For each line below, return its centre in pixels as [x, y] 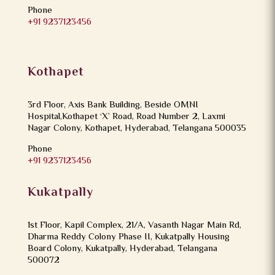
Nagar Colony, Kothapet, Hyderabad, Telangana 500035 [137, 129]
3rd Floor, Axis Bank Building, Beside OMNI [113, 106]
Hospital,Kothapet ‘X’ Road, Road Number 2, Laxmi [126, 117]
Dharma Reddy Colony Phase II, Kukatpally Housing [128, 238]
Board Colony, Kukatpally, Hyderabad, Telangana [122, 249]
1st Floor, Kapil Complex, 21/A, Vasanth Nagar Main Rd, [134, 226]
